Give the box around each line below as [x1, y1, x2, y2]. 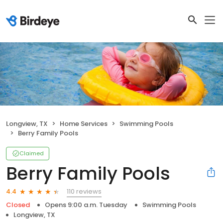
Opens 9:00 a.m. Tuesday [45, 200, 127, 210]
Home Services [60, 118, 108, 128]
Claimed [19, 149, 44, 157]
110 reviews [67, 186, 102, 196]
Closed [6, 200, 30, 210]
